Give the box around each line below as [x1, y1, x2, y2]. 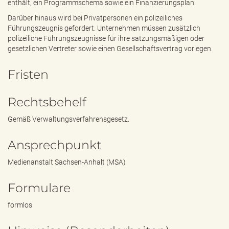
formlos [8, 201, 32, 209]
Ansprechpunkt [8, 138, 101, 152]
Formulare [8, 180, 71, 195]
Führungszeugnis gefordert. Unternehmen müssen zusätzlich [8, 24, 200, 32]
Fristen [8, 67, 49, 82]
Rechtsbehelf [8, 95, 86, 109]
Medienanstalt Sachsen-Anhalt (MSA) [8, 158, 126, 166]
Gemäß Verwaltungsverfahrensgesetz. [8, 115, 129, 123]
